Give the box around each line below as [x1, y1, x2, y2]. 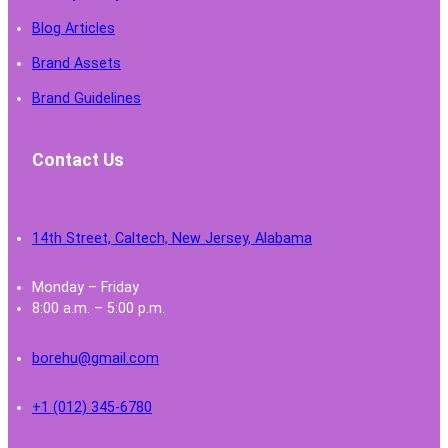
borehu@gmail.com [32, 349, 159, 366]
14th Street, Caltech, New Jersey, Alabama [32, 229, 312, 246]
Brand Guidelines [32, 90, 141, 107]
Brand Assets [32, 55, 121, 72]
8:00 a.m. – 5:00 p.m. [32, 300, 165, 317]
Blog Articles [32, 20, 115, 37]
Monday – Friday [32, 279, 139, 296]
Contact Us [32, 149, 124, 170]
